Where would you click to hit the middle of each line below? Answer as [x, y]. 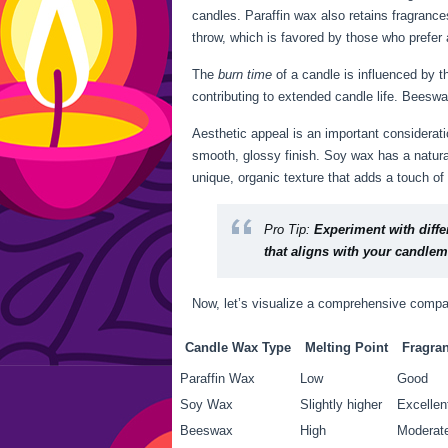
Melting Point [346, 347]
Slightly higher [341, 404]
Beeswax [206, 430]
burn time [245, 74]
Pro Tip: [287, 229]
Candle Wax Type [238, 347]
